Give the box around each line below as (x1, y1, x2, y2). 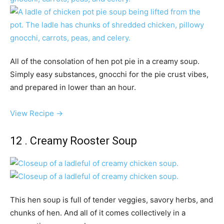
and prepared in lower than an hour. (10, 82, 136, 92)
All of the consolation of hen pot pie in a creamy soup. (10, 56, 199, 66)
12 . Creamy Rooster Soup (10, 134, 137, 147)
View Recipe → (10, 108, 63, 118)
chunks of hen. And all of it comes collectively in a (10, 208, 185, 218)
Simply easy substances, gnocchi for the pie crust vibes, (10, 69, 208, 79)
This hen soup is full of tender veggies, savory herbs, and (10, 195, 213, 205)
